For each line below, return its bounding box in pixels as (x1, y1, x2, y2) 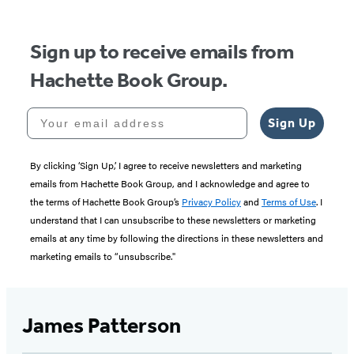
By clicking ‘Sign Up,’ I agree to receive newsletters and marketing (30, 157, 302, 172)
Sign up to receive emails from (30, 39, 294, 64)
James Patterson (22, 312, 181, 338)
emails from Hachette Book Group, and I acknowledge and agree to (30, 175, 310, 190)
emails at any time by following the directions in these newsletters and (30, 230, 323, 245)
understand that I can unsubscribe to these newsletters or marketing (30, 212, 316, 227)
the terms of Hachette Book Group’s (30, 194, 182, 209)
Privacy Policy (182, 194, 241, 209)
